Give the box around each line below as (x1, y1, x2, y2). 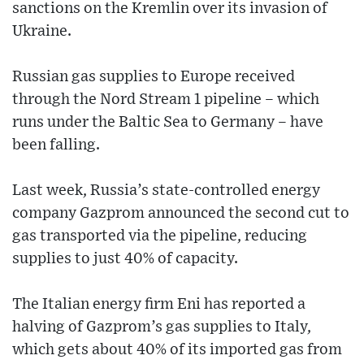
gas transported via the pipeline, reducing (12, 228, 307, 245)
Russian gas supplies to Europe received (12, 69, 295, 85)
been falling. (12, 137, 100, 154)
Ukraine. (12, 24, 71, 40)
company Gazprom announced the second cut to (12, 206, 349, 222)
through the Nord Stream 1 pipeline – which (12, 92, 319, 108)
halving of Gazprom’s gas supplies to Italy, (12, 319, 311, 336)
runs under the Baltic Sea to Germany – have (12, 115, 323, 131)
